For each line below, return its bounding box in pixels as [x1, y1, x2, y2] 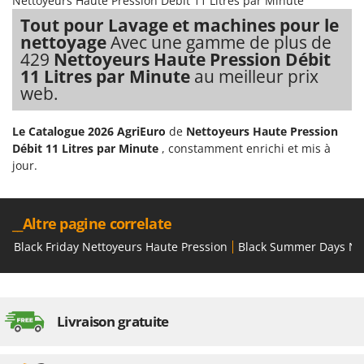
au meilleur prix [194, 65, 318, 89]
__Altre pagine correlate [12, 214, 172, 234]
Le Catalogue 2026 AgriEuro [12, 123, 166, 140]
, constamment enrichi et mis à [162, 141, 331, 157]
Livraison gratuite [57, 312, 169, 331]
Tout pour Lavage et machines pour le [20, 14, 339, 37]
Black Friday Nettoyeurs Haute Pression [14, 239, 227, 255]
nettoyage [20, 31, 110, 54]
